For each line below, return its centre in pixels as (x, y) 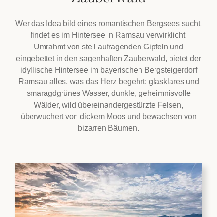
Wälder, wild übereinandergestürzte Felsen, (108, 105)
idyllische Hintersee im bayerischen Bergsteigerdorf (108, 70)
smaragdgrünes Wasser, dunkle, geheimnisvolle (108, 93)
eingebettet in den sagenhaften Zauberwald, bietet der (108, 58)
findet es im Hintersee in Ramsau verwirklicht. (108, 35)
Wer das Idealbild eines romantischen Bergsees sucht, (108, 23)
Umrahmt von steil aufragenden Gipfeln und (108, 46)
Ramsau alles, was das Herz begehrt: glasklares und (108, 81)
